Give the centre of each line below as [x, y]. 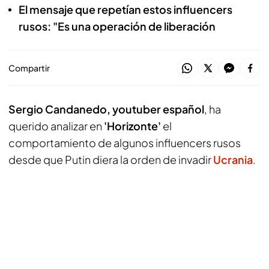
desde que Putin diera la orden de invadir [111, 159]
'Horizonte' [132, 126]
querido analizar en [56, 126]
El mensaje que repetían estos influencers [125, 9]
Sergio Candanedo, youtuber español [106, 109]
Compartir [29, 68]
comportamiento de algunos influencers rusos [125, 143]
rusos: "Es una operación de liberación [117, 26]
